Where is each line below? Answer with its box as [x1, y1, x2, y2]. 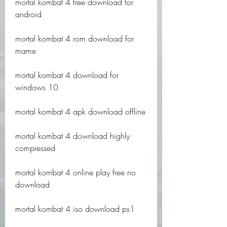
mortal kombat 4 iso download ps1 [15, 203, 135, 214]
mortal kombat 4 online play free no [15, 167, 136, 178]
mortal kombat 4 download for [15, 69, 119, 81]
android [15, 9, 42, 20]
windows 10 [15, 82, 58, 93]
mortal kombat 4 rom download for [15, 33, 134, 44]
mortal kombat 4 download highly [15, 130, 130, 141]
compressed [15, 142, 55, 154]
